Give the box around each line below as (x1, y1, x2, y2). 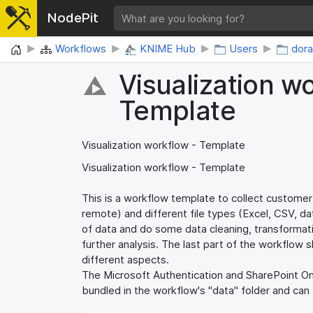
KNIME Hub (140, 42, 196, 55)
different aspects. (82, 253, 169, 267)
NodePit (47, 10, 99, 27)
